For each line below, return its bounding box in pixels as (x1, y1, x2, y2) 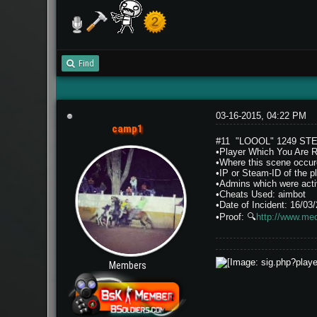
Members (108, 259, 146, 271)
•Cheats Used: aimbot (215, 188, 306, 200)
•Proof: (215, 211, 247, 222)
